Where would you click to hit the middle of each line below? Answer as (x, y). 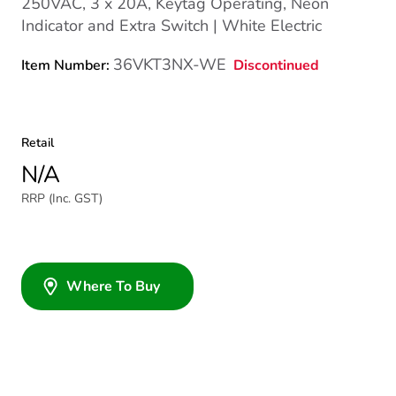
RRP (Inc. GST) (62, 198)
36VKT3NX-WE (170, 65)
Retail (38, 143)
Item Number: (67, 65)
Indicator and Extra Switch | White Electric (171, 26)
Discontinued (276, 65)
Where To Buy (113, 286)
